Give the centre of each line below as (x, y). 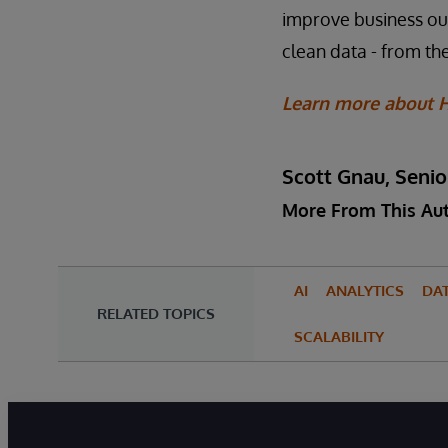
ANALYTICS (365, 290)
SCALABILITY (339, 336)
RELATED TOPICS (156, 313)
